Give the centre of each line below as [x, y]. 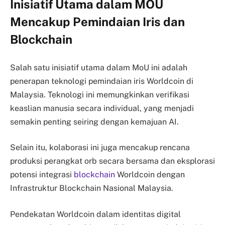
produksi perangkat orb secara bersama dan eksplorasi [113, 161]
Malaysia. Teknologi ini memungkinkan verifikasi [100, 94]
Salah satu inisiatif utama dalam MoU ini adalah [99, 67]
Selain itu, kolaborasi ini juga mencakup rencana [100, 148]
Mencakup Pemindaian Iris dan [97, 22]
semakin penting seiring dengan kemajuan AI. [95, 122]
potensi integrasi [42, 175]
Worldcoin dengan [150, 175]
